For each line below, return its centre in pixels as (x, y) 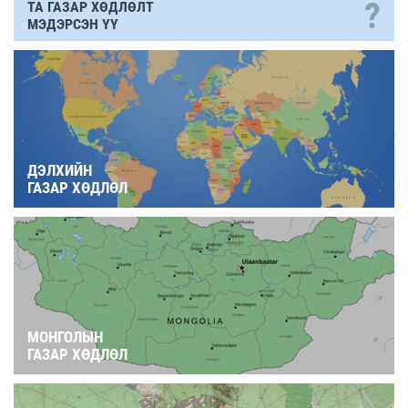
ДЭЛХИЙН (60, 170)
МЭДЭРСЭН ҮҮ (73, 24)
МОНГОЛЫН (65, 337)
